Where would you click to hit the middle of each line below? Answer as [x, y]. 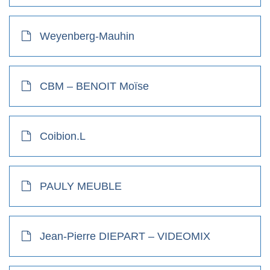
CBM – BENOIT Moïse [94, 86]
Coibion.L [63, 136]
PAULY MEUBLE [81, 186]
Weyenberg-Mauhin [87, 36]
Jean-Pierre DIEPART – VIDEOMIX [125, 236]
